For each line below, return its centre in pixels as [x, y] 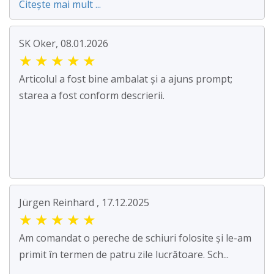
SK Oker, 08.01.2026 [64, 44]
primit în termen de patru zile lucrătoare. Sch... [124, 255]
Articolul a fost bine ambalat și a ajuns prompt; [126, 79]
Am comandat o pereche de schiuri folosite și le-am [135, 238]
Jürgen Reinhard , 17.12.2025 [84, 203]
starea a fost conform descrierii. [92, 96]
